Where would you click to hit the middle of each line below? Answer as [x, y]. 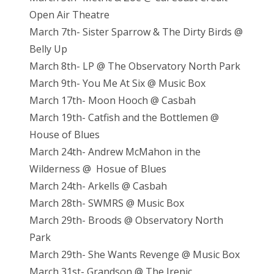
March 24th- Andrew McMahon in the [115, 152]
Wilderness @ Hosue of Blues [98, 169]
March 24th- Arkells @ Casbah [98, 186]
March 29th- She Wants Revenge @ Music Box [135, 255]
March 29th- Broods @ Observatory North [126, 220]
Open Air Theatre [69, 15]
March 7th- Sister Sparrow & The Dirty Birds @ [136, 32]
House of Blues [65, 135]
